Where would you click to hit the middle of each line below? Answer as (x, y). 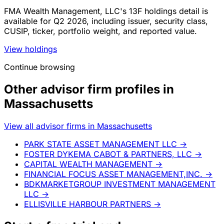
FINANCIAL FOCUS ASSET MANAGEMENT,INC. (113, 174)
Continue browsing (39, 67)
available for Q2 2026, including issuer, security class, (106, 21)
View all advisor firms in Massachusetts (78, 126)
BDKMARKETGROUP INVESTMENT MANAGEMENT (120, 184)
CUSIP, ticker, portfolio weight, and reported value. (100, 31)
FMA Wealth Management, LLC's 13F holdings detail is (106, 11)
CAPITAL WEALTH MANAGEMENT (88, 164)
